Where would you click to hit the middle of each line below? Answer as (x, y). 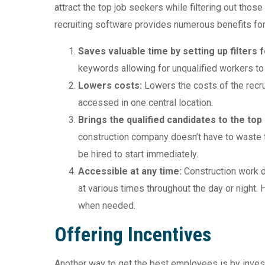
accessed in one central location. (146, 102)
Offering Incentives (133, 234)
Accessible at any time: (131, 171)
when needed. (107, 205)
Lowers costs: (110, 85)
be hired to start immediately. (138, 154)
